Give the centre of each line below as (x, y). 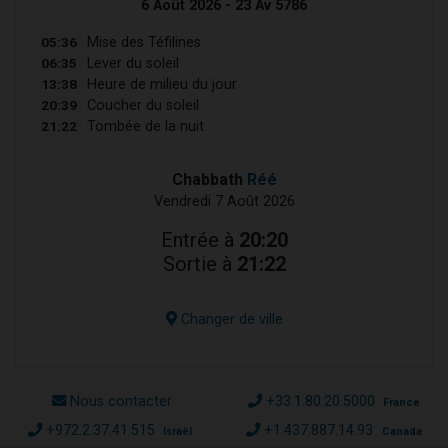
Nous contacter (121, 401)
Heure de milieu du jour (159, 84)
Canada (401, 431)
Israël (177, 431)
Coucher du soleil (140, 105)
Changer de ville (229, 319)
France (401, 402)
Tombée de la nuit (143, 126)
